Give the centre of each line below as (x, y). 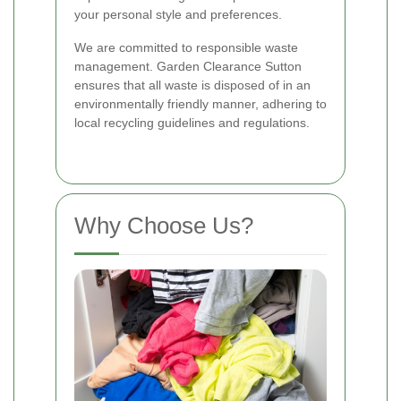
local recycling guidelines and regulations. (192, 122)
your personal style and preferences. (178, 14)
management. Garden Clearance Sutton (188, 66)
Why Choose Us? (164, 225)
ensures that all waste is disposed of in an (192, 85)
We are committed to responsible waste (186, 47)
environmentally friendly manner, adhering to (200, 103)
